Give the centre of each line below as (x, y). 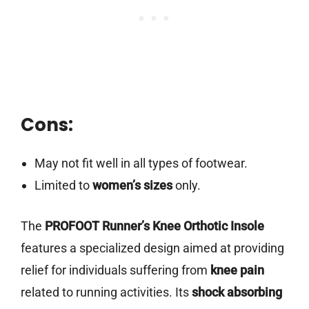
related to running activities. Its (106, 292)
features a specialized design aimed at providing (152, 248)
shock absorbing (237, 292)
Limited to (63, 186)
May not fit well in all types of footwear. (141, 163)
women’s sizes (132, 186)
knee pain (237, 270)
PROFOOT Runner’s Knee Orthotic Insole (154, 226)
